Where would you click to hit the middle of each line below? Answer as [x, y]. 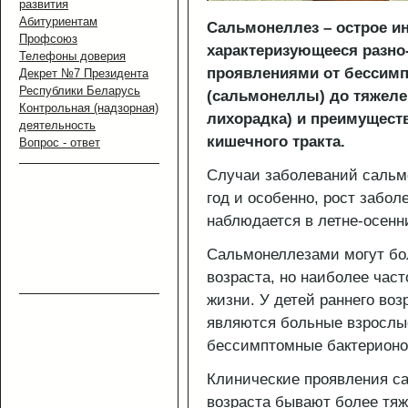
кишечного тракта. [275, 142]
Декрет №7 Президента [84, 73]
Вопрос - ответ [60, 142]
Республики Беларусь [80, 90]
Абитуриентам [58, 21]
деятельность [57, 125]
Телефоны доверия [72, 56]
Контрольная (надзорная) [89, 107]
